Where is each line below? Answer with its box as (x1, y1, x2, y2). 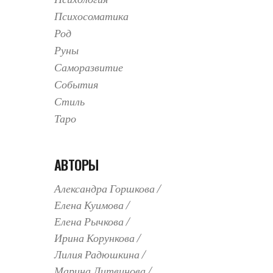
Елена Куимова (54, 199, 124, 213)
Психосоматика (54, 10, 129, 24)
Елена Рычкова (54, 215, 124, 229)
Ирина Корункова (54, 232, 135, 246)
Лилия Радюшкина (54, 248, 140, 262)
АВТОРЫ (54, 155, 99, 174)
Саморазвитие (54, 61, 123, 75)
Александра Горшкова (54, 182, 155, 196)
